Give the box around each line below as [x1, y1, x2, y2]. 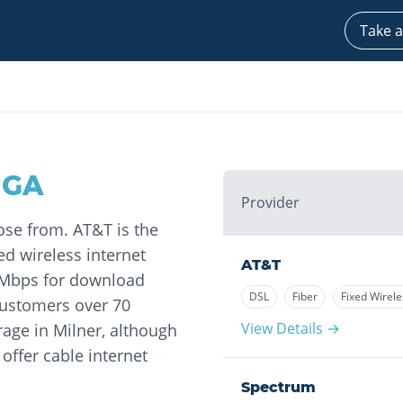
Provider [241, 193, 300, 212]
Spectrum [241, 379, 316, 396]
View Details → [241, 318, 340, 338]
